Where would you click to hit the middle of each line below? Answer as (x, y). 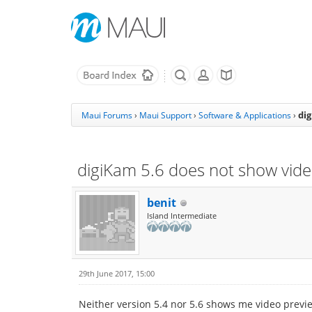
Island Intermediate (182, 216)
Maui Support (165, 115)
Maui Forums (107, 115)
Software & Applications (245, 115)
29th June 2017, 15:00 (117, 273)
